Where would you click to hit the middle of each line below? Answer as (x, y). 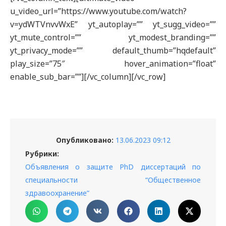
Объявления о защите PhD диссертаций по (113, 167)
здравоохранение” (57, 193)
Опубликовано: (84, 140)
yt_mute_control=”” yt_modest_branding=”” (113, 37)
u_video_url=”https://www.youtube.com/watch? (98, 11)
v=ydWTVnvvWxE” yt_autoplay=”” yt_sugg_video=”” (113, 24)
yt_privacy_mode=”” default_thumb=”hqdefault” (113, 50)
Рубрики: (42, 154)
